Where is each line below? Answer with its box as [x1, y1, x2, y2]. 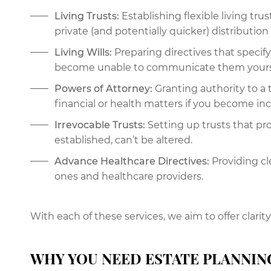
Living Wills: [54, 47, 112, 59]
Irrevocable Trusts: [54, 119, 145, 131]
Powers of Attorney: [54, 83, 152, 95]
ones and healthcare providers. [54, 171, 203, 183]
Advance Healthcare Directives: [54, 155, 209, 168]
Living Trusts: [54, 10, 119, 22]
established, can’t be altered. [54, 134, 192, 146]
